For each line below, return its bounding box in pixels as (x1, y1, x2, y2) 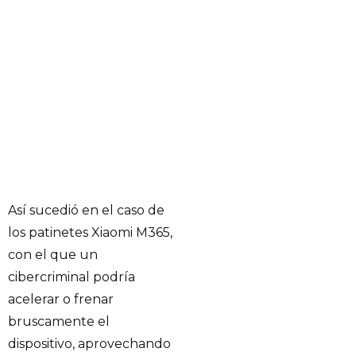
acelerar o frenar (8, 291, 114, 307)
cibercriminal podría (8, 269, 135, 284)
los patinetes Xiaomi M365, (8, 224, 172, 240)
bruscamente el (8, 313, 110, 329)
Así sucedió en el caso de (8, 202, 164, 218)
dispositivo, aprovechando (8, 335, 171, 351)
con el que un (8, 246, 98, 262)
